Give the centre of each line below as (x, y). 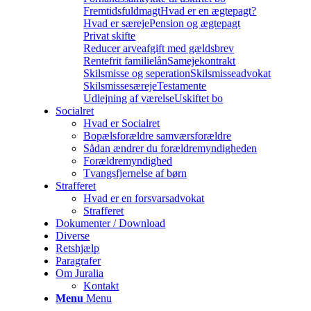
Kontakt (101, 286)
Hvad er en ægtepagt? (209, 11)
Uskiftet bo (199, 98)
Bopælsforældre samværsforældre (158, 136)
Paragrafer (78, 261)
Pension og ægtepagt (195, 23)
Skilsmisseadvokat (231, 73)
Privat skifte (110, 36)
